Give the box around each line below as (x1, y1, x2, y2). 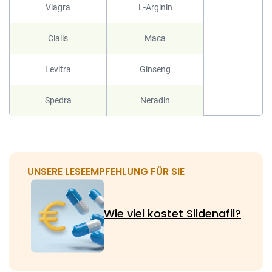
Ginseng (140, 64, 171, 74)
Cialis (48, 33, 68, 43)
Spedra (44, 95, 72, 105)
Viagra (46, 2, 70, 12)
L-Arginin (138, 2, 172, 12)
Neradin (140, 95, 170, 105)
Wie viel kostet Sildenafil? (104, 206, 241, 221)
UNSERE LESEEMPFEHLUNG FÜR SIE (27, 165, 185, 178)
